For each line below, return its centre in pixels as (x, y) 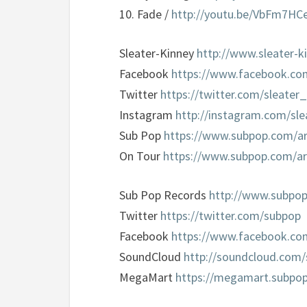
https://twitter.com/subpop (231, 216)
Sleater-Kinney (158, 53)
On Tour (141, 156)
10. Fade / (145, 14)
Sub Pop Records (164, 195)
